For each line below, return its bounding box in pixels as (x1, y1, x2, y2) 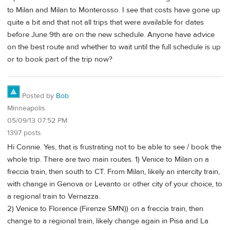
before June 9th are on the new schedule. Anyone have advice (7, 30, 215, 40)
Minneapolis (7, 103, 45, 113)
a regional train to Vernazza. (7, 191, 100, 202)
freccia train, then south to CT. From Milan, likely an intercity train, (7, 167, 220, 177)
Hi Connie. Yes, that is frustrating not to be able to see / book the (7, 142, 221, 152)
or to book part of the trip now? (7, 54, 112, 65)
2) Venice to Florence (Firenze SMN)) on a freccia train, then (7, 204, 203, 214)
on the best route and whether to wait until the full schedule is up (7, 42, 221, 52)
